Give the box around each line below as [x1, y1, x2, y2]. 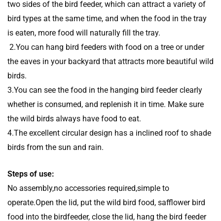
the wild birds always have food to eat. [7, 113, 141, 123]
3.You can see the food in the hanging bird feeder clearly [7, 85, 202, 95]
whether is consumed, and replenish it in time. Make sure [7, 99, 204, 109]
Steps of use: [7, 169, 54, 179]
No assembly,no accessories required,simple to [7, 183, 169, 193]
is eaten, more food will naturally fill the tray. [7, 28, 160, 37]
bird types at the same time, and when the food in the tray [7, 13, 207, 23]
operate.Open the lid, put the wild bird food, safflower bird [7, 197, 205, 207]
